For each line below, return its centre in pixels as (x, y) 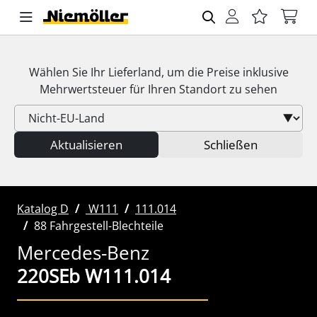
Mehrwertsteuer (83, 89)
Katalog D (43, 209)
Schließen (231, 145)
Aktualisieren (86, 145)
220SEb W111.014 (94, 276)
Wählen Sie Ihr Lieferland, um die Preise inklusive (158, 72)
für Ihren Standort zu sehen (202, 89)
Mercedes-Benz (83, 253)
